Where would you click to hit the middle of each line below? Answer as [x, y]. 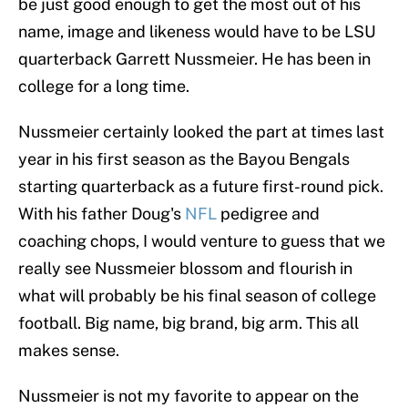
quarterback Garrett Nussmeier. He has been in [194, 59]
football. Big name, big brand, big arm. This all [189, 323]
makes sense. [69, 351]
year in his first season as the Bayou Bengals [184, 159]
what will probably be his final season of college [197, 296]
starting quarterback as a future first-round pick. [201, 187]
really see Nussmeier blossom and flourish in [185, 269]
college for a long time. [104, 87]
